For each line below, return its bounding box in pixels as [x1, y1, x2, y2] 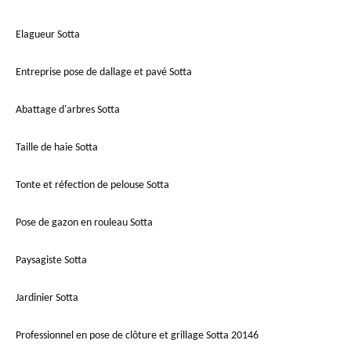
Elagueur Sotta [16, 29, 80, 42]
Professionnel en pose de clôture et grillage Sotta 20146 [16, 330, 259, 342]
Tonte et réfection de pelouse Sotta [16, 179, 169, 192]
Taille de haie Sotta [16, 142, 98, 154]
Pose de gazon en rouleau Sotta [16, 217, 153, 230]
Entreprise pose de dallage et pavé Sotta [16, 67, 192, 79]
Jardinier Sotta [16, 292, 78, 305]
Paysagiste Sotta [16, 255, 87, 267]
